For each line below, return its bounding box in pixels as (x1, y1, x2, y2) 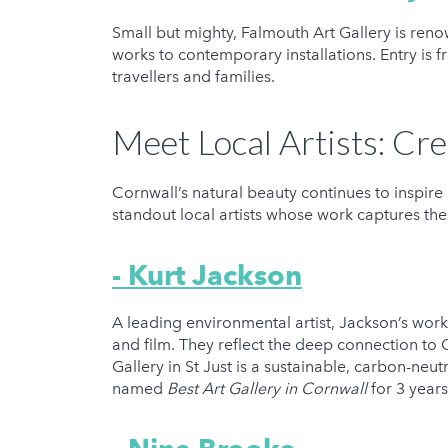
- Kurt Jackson (112, 258, 302, 293)
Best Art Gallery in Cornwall (167, 379, 371, 399)
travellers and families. (112, 67, 283, 87)
